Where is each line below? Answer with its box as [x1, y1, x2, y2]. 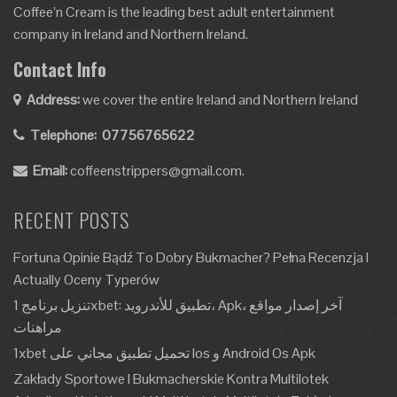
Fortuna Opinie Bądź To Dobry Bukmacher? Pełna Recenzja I [13, 248, 369, 267]
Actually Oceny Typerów [13, 270, 160, 289]
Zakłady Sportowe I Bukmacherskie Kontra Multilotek [13, 370, 329, 388]
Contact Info [13, 56, 106, 82]
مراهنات [13, 318, 62, 337]
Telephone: [30, 126, 97, 144]
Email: [33, 161, 67, 180]
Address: [27, 90, 80, 109]
